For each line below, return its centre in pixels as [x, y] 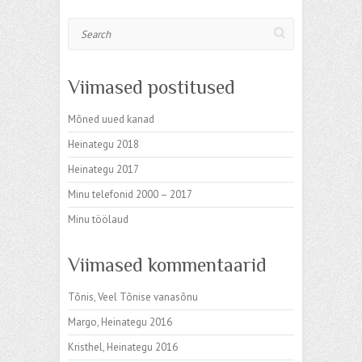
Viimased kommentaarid [167, 265]
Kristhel [85, 347]
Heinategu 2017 [103, 169]
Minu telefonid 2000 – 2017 [130, 194]
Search [83, 25]
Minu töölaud [98, 219]
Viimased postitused [152, 87]
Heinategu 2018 [103, 144]
